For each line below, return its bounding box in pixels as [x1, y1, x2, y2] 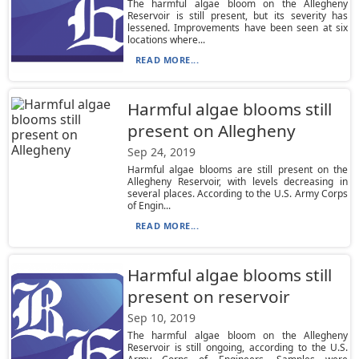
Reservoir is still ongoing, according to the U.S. [127, 341, 349, 354]
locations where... [127, 33, 205, 46]
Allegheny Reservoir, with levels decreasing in [127, 175, 349, 188]
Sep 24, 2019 [127, 144, 196, 159]
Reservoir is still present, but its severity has [127, 9, 349, 22]
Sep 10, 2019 [127, 310, 196, 325]
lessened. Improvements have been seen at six [127, 21, 349, 34]
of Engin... [127, 199, 171, 212]
